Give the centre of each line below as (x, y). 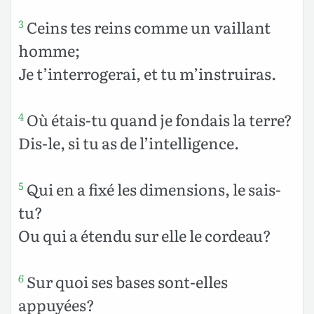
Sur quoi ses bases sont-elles (126, 281)
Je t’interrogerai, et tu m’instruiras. (147, 73)
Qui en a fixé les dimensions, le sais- (152, 189)
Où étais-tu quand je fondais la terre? (158, 119)
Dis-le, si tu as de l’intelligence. (129, 142)
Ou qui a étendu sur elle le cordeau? (145, 235)
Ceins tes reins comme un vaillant (147, 27)
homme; (49, 50)
